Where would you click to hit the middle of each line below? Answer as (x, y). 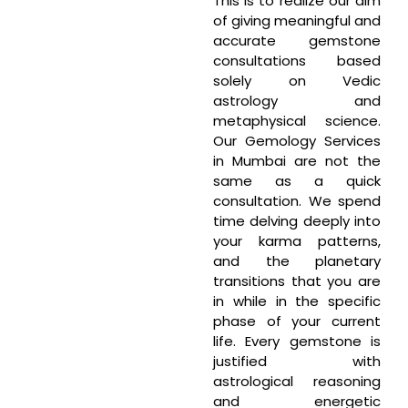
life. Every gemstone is (297, 341)
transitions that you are (297, 280)
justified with (297, 361)
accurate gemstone (297, 40)
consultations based (297, 60)
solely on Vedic (297, 80)
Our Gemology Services (297, 140)
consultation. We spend (297, 200)
